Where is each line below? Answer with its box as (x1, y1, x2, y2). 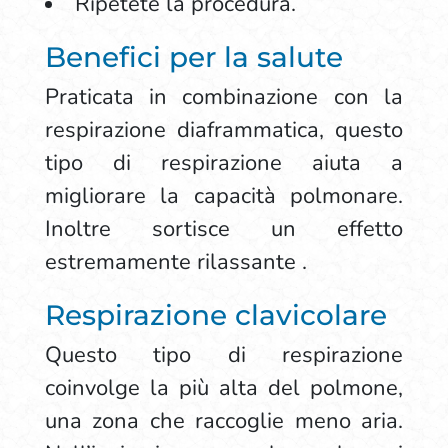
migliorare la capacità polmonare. (44, 181, 404, 211)
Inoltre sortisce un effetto (44, 214, 404, 244)
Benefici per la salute (44, 40, 343, 74)
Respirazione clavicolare (44, 298, 387, 332)
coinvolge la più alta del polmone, (44, 373, 404, 403)
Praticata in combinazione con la (44, 82, 404, 112)
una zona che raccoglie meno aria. (44, 406, 404, 436)
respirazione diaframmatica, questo (44, 115, 404, 145)
